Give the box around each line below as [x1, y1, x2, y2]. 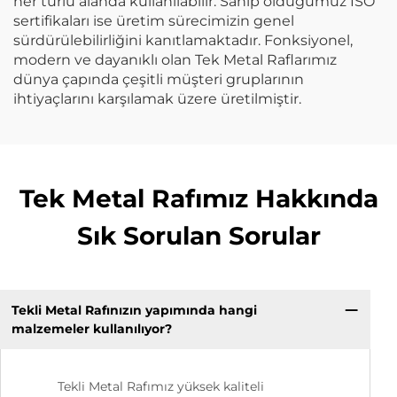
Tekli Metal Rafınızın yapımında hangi [11, 301, 257, 318]
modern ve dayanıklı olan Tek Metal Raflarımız [13, 51, 337, 68]
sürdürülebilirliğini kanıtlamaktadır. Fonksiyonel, [13, 32, 353, 49]
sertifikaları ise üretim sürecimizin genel [13, 12, 294, 29]
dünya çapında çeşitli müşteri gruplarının [13, 71, 304, 88]
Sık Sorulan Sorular [76, 221, 321, 251]
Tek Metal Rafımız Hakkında [19, 183, 378, 214]
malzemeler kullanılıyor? [11, 320, 172, 337]
